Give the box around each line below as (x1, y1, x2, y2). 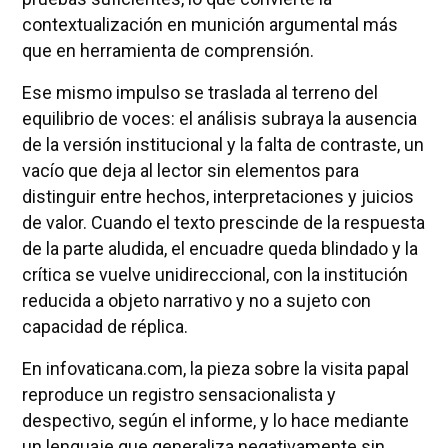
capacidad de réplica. (21, 315, 188, 337)
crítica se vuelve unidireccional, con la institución (21, 263, 408, 285)
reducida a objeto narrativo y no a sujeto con (21, 289, 371, 311)
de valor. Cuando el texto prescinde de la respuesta (21, 211, 425, 233)
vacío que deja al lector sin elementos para (21, 159, 359, 181)
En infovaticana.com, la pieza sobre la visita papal (21, 357, 409, 379)
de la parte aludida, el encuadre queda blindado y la (21, 237, 418, 259)
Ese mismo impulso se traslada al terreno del (21, 81, 378, 103)
